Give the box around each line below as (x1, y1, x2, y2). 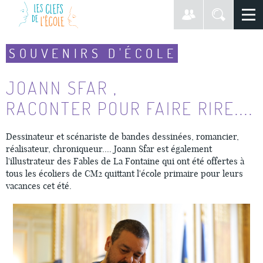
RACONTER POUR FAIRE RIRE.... (6, 97, 254, 120)
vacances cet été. (6, 180, 72, 191)
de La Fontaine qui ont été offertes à (99, 156, 244, 167)
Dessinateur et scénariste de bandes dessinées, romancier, (6, 131, 239, 142)
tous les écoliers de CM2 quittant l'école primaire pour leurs (6, 168, 243, 179)
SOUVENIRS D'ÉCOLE (9, 45, 177, 62)
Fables (73, 156, 99, 167)
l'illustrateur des (6, 156, 73, 167)
